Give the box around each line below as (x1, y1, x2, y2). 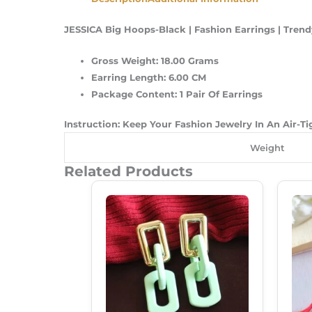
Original (146, 180, 185, 192)
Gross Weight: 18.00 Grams (91, 54, 219, 66)
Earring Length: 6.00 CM (91, 71, 206, 83)
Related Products (64, 163, 193, 180)
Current (183, 180, 220, 192)
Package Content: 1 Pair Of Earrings (91, 88, 263, 100)
